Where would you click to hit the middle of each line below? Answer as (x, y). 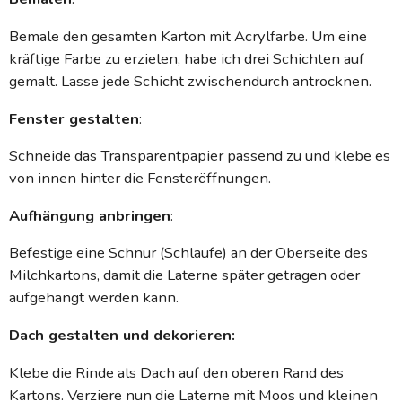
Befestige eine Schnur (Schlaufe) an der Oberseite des (188, 253)
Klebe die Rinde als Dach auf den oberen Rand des (176, 372)
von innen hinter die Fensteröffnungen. (140, 179)
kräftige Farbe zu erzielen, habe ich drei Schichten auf (187, 58)
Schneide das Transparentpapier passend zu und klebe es (200, 156)
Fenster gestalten (74, 118)
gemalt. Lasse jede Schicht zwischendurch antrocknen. (190, 81)
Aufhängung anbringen (90, 215)
